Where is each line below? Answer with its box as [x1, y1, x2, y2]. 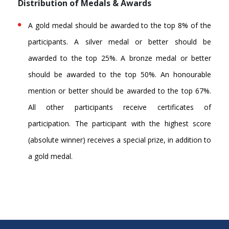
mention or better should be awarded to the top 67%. [28, 86, 211, 96]
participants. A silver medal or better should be [28, 37, 211, 47]
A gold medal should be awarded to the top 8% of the [28, 20, 211, 31]
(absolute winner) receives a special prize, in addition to [28, 135, 211, 145]
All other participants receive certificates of [28, 102, 211, 112]
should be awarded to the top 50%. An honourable [28, 70, 211, 80]
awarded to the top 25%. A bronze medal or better [28, 53, 211, 63]
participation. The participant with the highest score [28, 119, 211, 129]
